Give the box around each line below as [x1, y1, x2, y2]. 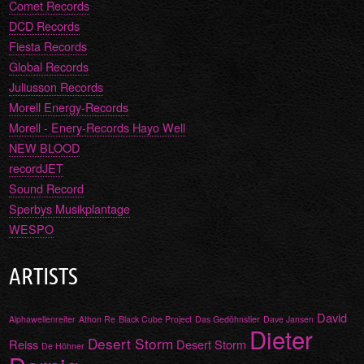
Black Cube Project [119, 312, 193, 325]
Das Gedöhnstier [195, 312, 261, 325]
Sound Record [9, 180, 84, 197]
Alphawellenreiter [9, 312, 76, 325]
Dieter [249, 321, 314, 356]
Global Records [9, 58, 89, 76]
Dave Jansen [263, 312, 314, 325]
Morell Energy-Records [9, 98, 129, 116]
